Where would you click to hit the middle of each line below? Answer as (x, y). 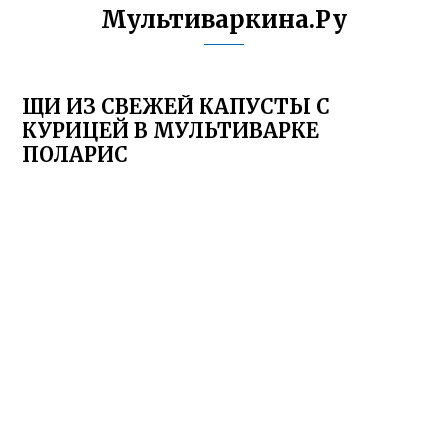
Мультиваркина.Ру (224, 19)
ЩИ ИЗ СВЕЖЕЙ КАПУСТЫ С (176, 106)
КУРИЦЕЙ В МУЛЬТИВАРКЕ (171, 130)
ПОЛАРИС (75, 154)
